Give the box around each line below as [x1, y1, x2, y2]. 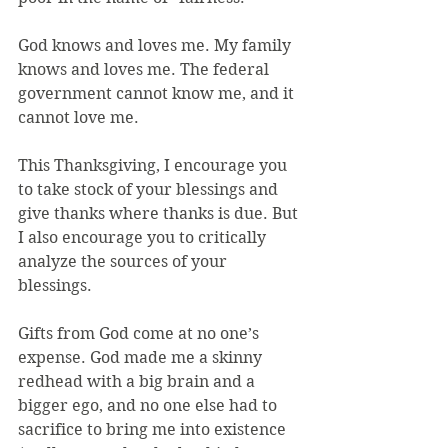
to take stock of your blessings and [18, 180, 282, 199]
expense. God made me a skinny [18, 348, 266, 367]
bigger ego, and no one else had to [18, 396, 281, 415]
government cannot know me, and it [18, 84, 298, 103]
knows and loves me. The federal [18, 60, 273, 79]
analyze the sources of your [18, 252, 231, 271]
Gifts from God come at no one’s [18, 324, 263, 343]
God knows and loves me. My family [18, 36, 295, 55]
